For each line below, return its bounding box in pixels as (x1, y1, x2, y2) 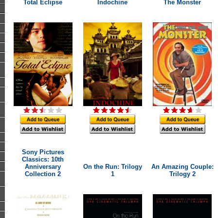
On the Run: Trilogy (83, 163, 142, 170)
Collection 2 (25, 170, 61, 178)
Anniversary (25, 163, 61, 170)
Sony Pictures (21, 148, 64, 156)
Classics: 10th (22, 156, 64, 163)
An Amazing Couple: (151, 163, 214, 170)
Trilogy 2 (169, 170, 196, 178)
